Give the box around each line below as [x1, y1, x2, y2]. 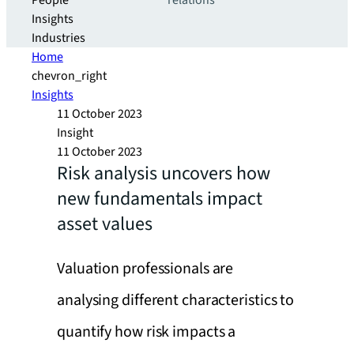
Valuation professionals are [57, 258, 234, 280]
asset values [57, 210, 153, 238]
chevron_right [32, 67, 107, 85]
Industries [32, 29, 85, 47]
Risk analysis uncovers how [57, 160, 270, 187]
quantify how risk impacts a [57, 321, 236, 343]
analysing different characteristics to [57, 289, 295, 311]
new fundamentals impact [57, 185, 262, 213]
